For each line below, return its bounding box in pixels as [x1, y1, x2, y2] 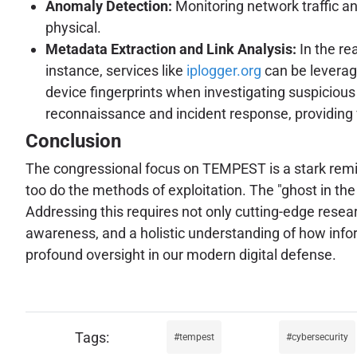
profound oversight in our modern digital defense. [25, 245, 336, 263]
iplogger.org [186, 61, 261, 79]
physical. [45, 18, 101, 36]
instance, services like [45, 61, 186, 79]
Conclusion [25, 129, 121, 152]
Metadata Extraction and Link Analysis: [45, 40, 296, 57]
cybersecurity [291, 331, 348, 343]
